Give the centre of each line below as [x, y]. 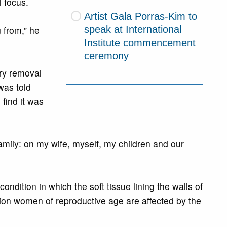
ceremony [107, 55]
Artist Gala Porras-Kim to [140, 16]
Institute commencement [140, 42]
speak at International [133, 29]
